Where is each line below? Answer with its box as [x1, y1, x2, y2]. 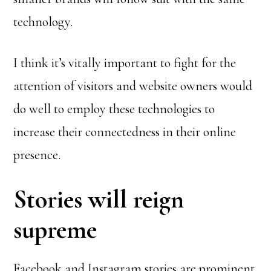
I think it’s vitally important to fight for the [13, 55, 237, 71]
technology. [13, 14, 73, 30]
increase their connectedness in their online [13, 124, 237, 140]
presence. [13, 147, 61, 163]
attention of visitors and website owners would [13, 78, 253, 94]
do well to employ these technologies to [13, 101, 215, 117]
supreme [13, 214, 97, 245]
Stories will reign [13, 184, 184, 215]
